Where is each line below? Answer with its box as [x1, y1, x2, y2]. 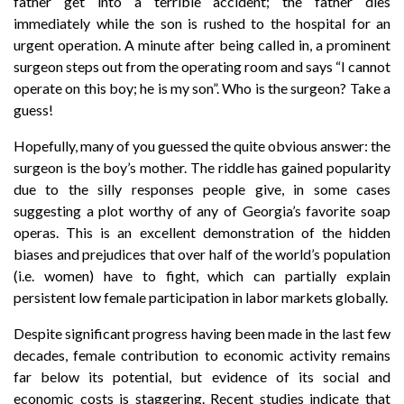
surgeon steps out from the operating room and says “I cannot [14, 58, 390, 75]
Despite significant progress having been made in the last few [14, 325, 390, 342]
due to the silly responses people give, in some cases [14, 180, 390, 197]
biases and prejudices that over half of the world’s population [14, 245, 390, 262]
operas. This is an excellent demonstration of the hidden [14, 224, 390, 241]
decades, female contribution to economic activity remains [14, 346, 390, 363]
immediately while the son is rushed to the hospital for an [14, 14, 390, 32]
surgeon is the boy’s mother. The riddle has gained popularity [14, 159, 390, 176]
